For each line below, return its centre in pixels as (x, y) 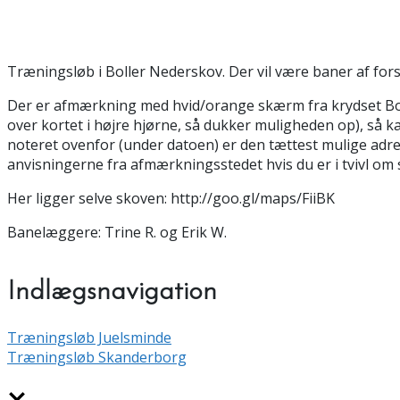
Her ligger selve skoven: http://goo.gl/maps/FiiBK (171, 198)
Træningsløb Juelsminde (89, 338)
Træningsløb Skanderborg (97, 358)
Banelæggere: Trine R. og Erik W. (117, 232)
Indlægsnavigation (112, 292)
